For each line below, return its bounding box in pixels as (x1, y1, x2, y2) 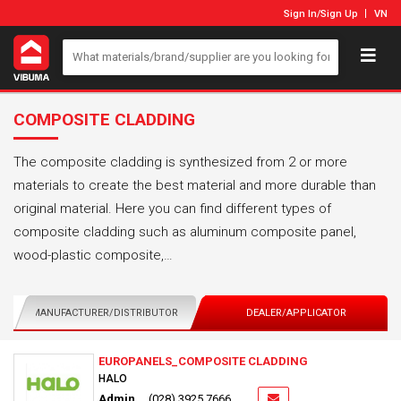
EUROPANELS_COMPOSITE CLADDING (98, 354, 308, 368)
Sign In (284, 8, 317, 20)
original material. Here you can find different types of (13, 200, 331, 217)
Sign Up (320, 8, 358, 20)
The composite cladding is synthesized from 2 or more (13, 153, 347, 170)
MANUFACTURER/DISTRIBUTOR (31, 306, 178, 319)
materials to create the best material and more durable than (13, 176, 376, 193)
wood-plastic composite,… (13, 246, 173, 263)
